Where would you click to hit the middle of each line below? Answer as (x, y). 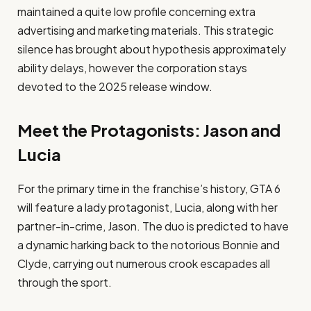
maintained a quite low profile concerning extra (136, 11)
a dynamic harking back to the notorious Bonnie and (149, 245)
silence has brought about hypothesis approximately (152, 49)
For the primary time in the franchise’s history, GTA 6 (149, 189)
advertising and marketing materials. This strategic (145, 30)
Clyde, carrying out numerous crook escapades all (144, 264)
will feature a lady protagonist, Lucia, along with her (148, 208)
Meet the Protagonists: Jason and (149, 130)
